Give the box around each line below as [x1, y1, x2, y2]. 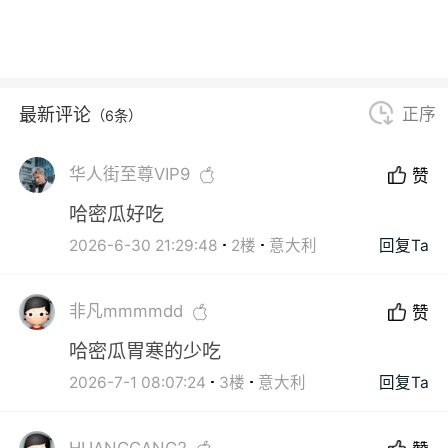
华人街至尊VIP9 [69, 164, 191, 185]
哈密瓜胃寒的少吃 [69, 338, 222, 363]
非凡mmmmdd [69, 301, 184, 322]
